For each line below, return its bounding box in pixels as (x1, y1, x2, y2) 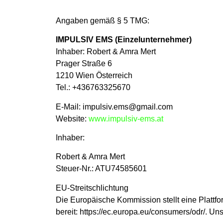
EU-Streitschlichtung (56, 183, 128, 192)
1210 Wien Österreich (56, 71, 132, 80)
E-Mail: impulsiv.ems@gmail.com (56, 102, 173, 111)
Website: (56, 114, 89, 123)
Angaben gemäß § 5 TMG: (56, 16, 149, 25)
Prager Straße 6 (56, 59, 112, 68)
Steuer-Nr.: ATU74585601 (56, 164, 147, 173)
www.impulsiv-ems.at (89, 114, 163, 123)
